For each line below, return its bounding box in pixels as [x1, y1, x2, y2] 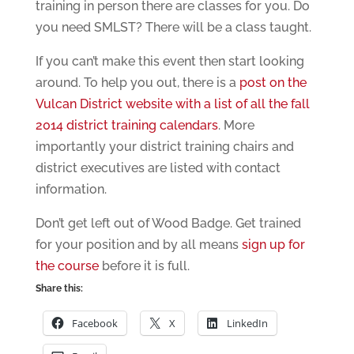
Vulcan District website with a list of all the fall [35, 96, 310, 112]
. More [217, 118, 254, 134]
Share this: [35, 283, 83, 295]
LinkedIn [226, 316, 268, 331]
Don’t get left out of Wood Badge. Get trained [35, 216, 301, 232]
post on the [235, 75, 307, 91]
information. [35, 182, 107, 198]
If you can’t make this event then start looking [35, 54, 304, 70]
